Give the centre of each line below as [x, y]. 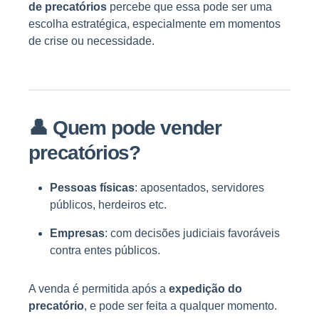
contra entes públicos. [105, 251]
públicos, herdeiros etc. [108, 205]
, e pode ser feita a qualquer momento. [181, 306]
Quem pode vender [137, 128]
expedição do [205, 289]
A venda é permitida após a [99, 289]
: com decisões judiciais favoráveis [192, 234]
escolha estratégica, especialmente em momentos [155, 24]
